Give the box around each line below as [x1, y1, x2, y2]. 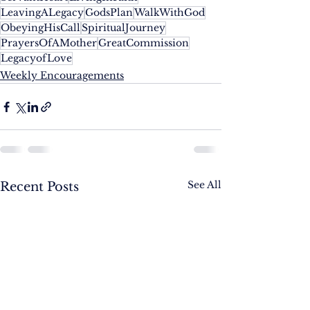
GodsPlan [85, 6, 133, 19]
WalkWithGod [134, 6, 205, 19]
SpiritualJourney [82, 21, 165, 35]
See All [188, 179, 221, 192]
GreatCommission [98, 37, 189, 50]
